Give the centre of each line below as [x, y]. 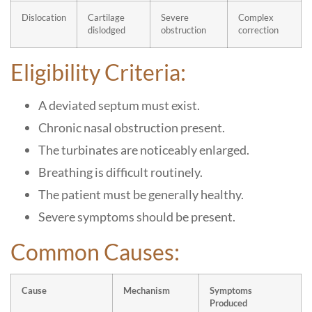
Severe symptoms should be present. [137, 217]
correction [258, 30]
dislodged [107, 30]
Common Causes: [95, 252]
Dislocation [44, 18]
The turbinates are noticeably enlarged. [144, 150]
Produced [228, 303]
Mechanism [147, 291]
